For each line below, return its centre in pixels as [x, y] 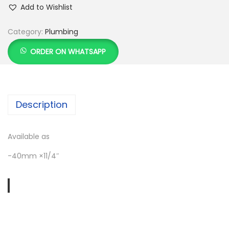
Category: [26, 31]
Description [42, 104]
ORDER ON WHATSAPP [68, 51]
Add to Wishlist [47, 7]
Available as [29, 136]
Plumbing [62, 31]
